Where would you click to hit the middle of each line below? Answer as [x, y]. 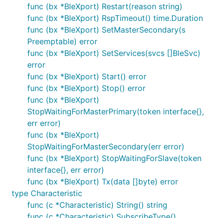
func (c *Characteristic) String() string [97, 205]
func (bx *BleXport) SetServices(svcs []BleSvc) [114, 53]
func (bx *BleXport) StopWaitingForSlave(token [114, 158]
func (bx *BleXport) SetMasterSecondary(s [106, 30]
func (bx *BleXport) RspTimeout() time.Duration [115, 18]
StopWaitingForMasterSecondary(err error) [106, 146]
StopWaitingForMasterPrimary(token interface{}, [116, 111]
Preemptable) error [62, 41]
